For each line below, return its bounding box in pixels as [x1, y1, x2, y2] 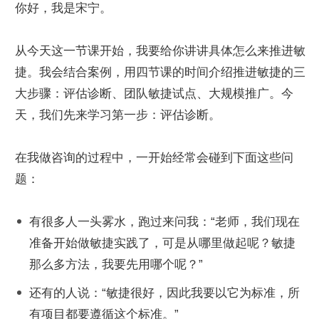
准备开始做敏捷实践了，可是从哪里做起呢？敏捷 [29, 236, 296, 250]
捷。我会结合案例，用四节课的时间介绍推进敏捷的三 [15, 65, 305, 79]
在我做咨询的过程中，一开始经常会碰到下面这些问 [15, 150, 293, 164]
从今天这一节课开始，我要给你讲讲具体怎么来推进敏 [15, 43, 305, 58]
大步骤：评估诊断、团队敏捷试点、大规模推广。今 [15, 86, 293, 100]
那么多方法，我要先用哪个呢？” [29, 257, 203, 271]
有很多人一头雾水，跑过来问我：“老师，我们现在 [29, 214, 300, 229]
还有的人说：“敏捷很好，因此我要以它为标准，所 [29, 286, 300, 300]
